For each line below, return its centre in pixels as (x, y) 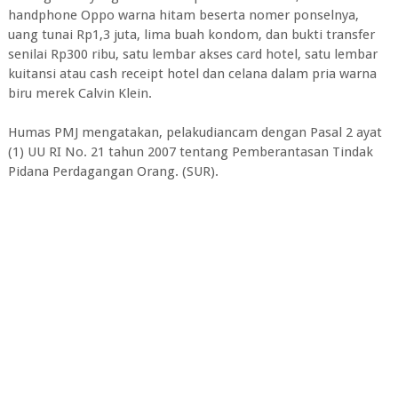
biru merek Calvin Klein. (80, 93)
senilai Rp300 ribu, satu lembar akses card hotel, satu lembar (192, 54)
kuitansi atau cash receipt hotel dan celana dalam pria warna (192, 73)
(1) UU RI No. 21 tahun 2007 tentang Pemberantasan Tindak (190, 151)
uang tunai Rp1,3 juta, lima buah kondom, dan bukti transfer (191, 34)
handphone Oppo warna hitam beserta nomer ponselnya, (183, 15)
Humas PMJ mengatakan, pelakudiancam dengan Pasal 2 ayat (195, 132)
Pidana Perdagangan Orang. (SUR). (113, 171)
